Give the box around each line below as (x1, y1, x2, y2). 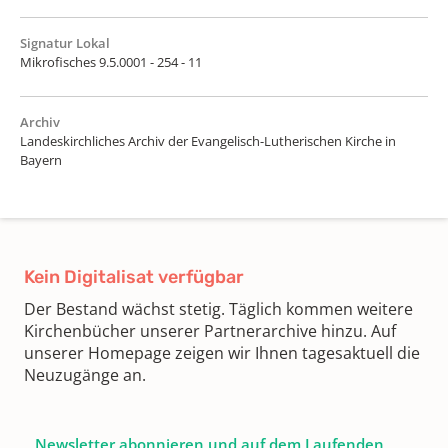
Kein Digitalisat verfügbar (24, 265, 244, 288)
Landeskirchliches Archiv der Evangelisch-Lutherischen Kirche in (20, 131, 396, 150)
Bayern (20, 150, 62, 169)
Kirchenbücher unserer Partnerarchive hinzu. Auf (24, 319, 396, 342)
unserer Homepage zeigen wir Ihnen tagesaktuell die (24, 341, 420, 364)
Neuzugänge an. (24, 363, 146, 386)
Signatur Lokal (20, 33, 110, 52)
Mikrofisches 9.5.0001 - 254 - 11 (20, 52, 202, 71)
